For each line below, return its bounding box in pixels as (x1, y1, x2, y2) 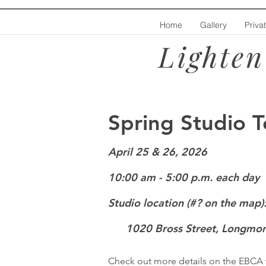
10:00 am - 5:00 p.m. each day (108, 170, 259, 185)
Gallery (200, 20, 227, 30)
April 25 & (108, 145, 159, 159)
